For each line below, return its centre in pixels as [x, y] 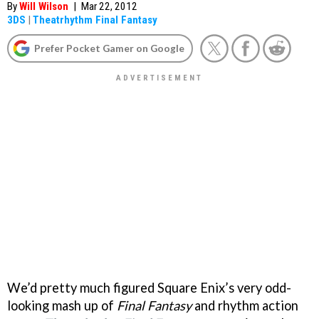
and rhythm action [245, 305]
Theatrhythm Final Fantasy [95, 20]
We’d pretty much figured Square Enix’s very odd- [149, 287]
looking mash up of [62, 305]
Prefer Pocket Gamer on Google [109, 48]
